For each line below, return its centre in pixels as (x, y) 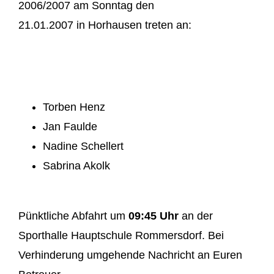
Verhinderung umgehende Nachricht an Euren (130, 255)
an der (195, 216)
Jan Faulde (70, 127)
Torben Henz (74, 107)
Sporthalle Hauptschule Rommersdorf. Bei (121, 236)
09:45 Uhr (153, 216)
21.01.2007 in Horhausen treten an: (105, 25)
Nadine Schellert (83, 146)
